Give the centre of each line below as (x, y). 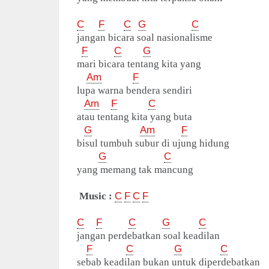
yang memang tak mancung (135, 170)
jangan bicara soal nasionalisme (145, 38)
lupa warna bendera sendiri (134, 91)
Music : (96, 196)
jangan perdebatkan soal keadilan (148, 236)
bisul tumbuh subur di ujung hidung (153, 144)
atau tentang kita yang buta (134, 117)
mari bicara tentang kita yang (139, 64)
